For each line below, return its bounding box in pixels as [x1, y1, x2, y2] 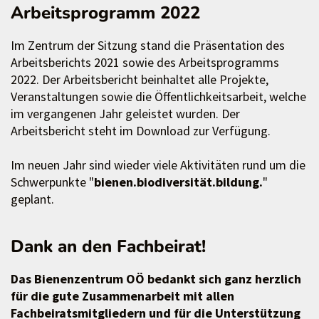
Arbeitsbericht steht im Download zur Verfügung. [11, 122, 271, 139]
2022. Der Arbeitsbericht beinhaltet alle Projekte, [11, 70, 268, 88]
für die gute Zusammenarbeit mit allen [11, 288, 234, 304]
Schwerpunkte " [11, 173, 94, 190]
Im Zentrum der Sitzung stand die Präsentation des [11, 36, 285, 53]
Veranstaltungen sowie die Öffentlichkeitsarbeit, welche [11, 88, 306, 105]
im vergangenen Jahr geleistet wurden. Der [11, 105, 240, 122]
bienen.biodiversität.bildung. [94, 173, 263, 190]
